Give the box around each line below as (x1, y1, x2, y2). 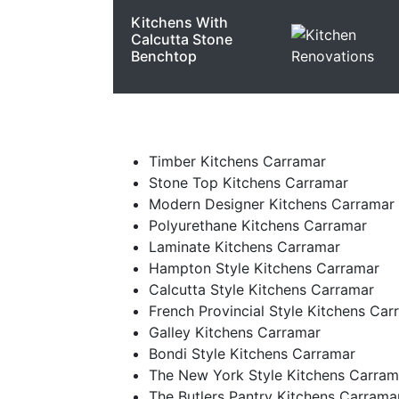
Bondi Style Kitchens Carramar (149, 345, 355, 362)
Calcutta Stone (131, 30, 232, 48)
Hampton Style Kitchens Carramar (149, 259, 379, 277)
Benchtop (131, 47, 197, 65)
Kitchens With (131, 13, 228, 31)
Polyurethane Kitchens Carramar (149, 216, 367, 234)
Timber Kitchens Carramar (149, 152, 326, 170)
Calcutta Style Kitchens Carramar (149, 281, 374, 298)
